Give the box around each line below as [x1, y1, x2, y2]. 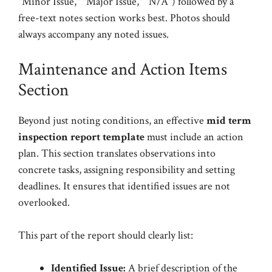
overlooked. [18, 195, 70, 209]
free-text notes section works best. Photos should [18, 11, 230, 25]
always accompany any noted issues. [18, 27, 169, 41]
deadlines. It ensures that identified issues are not [18, 179, 230, 193]
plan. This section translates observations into [18, 146, 216, 160]
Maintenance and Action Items [18, 58, 227, 81]
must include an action [144, 130, 243, 144]
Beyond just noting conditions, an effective [18, 114, 206, 127]
